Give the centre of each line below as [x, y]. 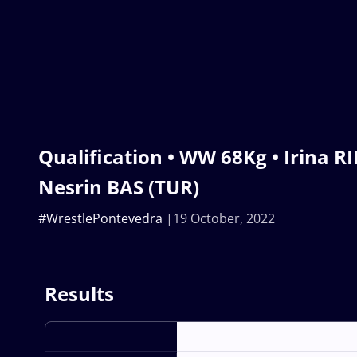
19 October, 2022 [224, 219]
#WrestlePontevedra [100, 219]
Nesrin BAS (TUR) [119, 187]
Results [79, 294]
